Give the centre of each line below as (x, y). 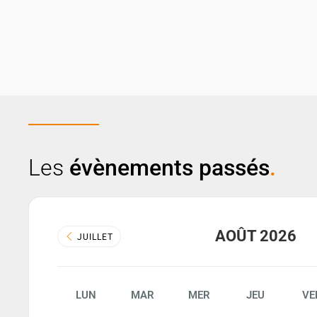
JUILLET (94, 237)
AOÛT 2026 (255, 236)
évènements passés (169, 168)
